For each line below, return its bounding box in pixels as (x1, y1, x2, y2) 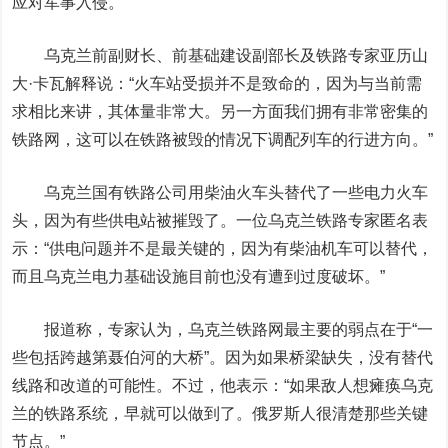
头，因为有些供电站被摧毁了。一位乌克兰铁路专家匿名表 (12, 212, 429, 229)
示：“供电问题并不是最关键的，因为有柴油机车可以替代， (12, 240, 434, 257)
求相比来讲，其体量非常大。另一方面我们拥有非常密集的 (12, 103, 429, 120)
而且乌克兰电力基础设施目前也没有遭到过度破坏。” (12, 268, 386, 285)
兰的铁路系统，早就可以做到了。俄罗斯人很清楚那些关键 (12, 405, 429, 422)
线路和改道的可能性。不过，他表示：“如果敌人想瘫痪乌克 (12, 377, 434, 394)
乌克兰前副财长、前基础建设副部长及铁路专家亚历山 (12, 47, 429, 64)
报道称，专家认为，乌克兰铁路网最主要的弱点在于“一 (12, 321, 434, 338)
